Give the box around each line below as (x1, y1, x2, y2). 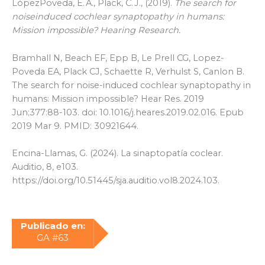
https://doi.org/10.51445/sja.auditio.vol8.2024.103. (12, 175, 219, 186)
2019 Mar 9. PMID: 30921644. (12, 120, 138, 131)
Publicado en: (20, 219, 85, 231)
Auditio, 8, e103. (12, 161, 78, 173)
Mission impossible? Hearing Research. (12, 25, 180, 36)
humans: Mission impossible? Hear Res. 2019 (12, 93, 204, 104)
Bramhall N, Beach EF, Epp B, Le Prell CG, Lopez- (12, 52, 224, 63)
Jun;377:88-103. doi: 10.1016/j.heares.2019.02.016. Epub (12, 106, 244, 118)
